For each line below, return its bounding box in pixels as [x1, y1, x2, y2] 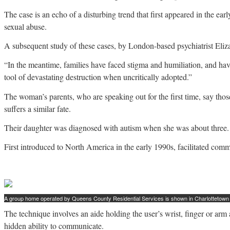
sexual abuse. [4, 21, 47, 32]
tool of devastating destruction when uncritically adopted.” [4, 71, 192, 83]
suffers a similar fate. [4, 103, 71, 114]
